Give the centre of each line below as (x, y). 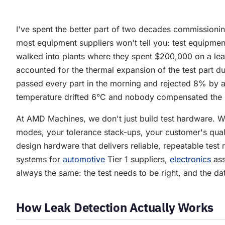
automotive (84, 159)
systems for (39, 159)
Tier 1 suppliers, (137, 159)
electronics (190, 159)
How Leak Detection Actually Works (115, 208)
